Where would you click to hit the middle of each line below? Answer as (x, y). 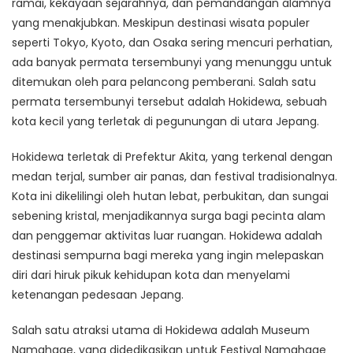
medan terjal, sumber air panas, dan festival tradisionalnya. (175, 177)
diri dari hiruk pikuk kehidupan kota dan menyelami (151, 275)
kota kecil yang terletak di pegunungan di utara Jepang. (165, 122)
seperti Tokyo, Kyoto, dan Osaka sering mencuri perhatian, (172, 43)
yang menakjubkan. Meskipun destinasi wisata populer (161, 23)
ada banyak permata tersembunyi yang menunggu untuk (172, 63)
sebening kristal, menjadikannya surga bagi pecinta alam (169, 216)
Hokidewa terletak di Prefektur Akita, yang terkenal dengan (172, 157)
